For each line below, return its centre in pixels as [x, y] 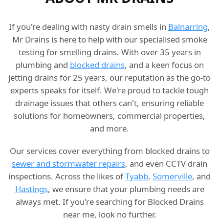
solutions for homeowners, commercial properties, [109, 116]
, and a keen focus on [164, 65]
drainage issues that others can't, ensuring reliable [109, 103]
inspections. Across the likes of [67, 176]
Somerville [172, 176]
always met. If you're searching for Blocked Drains [109, 202]
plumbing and [43, 65]
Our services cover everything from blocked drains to [109, 151]
